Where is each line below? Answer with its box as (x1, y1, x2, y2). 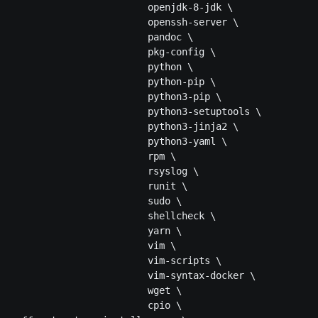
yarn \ (11, 225, 182, 237)
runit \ (11, 180, 187, 192)
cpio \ (11, 300, 182, 312)
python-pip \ (11, 76, 216, 88)
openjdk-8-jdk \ (11, 1, 233, 13)
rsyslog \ (11, 165, 199, 177)
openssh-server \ (11, 16, 238, 28)
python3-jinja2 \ (11, 121, 238, 133)
